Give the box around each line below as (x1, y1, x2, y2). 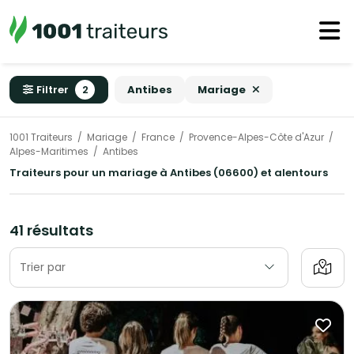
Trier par (20, 259, 66, 276)
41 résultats (9, 220, 93, 241)
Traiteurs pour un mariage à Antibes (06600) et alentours (9, 165, 328, 181)
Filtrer (36, 82, 69, 97)
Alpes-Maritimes (9, 145, 88, 159)
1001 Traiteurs (9, 130, 73, 145)
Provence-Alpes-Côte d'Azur (189, 130, 324, 145)
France (141, 130, 175, 145)
